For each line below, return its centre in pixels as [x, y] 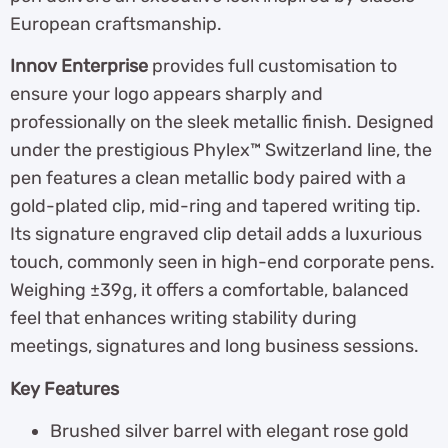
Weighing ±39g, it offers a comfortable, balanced [209, 290]
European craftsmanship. [116, 23]
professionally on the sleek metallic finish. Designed [222, 122]
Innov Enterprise [79, 66]
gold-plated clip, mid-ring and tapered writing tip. [215, 206]
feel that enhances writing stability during [183, 318]
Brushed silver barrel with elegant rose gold [229, 431]
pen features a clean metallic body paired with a [208, 178]
